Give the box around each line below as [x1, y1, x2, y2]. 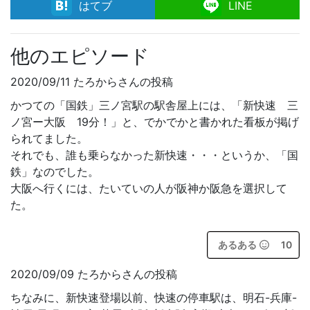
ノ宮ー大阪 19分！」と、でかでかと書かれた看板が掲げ [10, 115, 299, 129]
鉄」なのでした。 [10, 165, 99, 179]
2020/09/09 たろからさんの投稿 [10, 267, 177, 281]
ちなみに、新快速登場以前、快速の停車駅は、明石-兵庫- [10, 291, 297, 304]
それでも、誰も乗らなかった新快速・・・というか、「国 [10, 148, 298, 162]
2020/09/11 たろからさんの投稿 [10, 75, 173, 89]
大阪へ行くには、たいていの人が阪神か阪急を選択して [10, 181, 287, 195]
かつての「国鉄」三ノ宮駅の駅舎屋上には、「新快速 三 [10, 98, 298, 112]
